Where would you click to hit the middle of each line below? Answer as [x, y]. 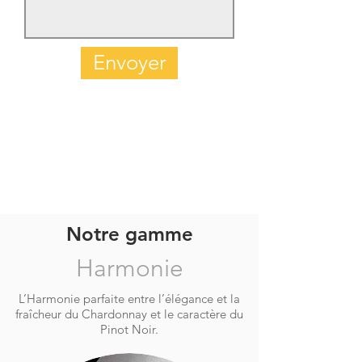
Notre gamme [129, 234]
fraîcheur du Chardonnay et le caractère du [129, 314]
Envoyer [129, 63]
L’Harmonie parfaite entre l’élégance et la [129, 299]
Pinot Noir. [129, 329]
